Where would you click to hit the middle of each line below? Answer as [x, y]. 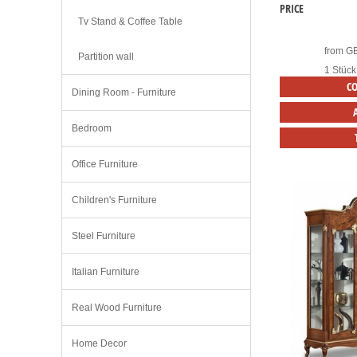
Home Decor [99, 343]
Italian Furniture [106, 272]
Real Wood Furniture [117, 308]
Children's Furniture [114, 200]
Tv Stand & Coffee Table [130, 22]
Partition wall [106, 57]
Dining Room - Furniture [124, 92]
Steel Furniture [104, 236]
